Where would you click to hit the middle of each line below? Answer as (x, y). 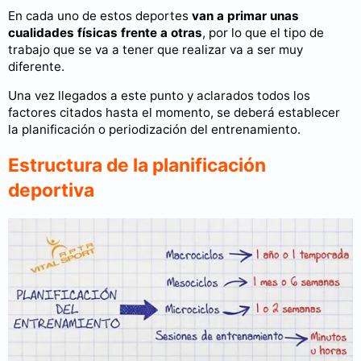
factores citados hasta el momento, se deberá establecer (174, 113)
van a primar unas (245, 16)
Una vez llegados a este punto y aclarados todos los (159, 96)
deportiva (51, 191)
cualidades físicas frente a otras (105, 33)
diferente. (36, 67)
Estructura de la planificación (137, 166)
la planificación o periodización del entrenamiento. (154, 130)
